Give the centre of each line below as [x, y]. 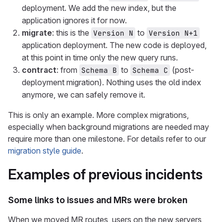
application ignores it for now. [74, 20]
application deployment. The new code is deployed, [114, 45]
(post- [182, 70]
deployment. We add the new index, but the [99, 8]
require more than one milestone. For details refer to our [107, 139]
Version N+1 [173, 33]
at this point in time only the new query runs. [100, 57]
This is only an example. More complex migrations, [98, 115]
